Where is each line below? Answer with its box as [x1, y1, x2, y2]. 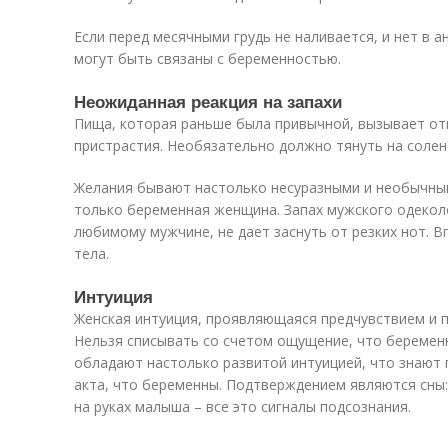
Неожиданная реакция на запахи [74, 89, 342, 113]
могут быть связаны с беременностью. [74, 49, 341, 68]
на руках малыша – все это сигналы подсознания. [74, 397, 411, 416]
